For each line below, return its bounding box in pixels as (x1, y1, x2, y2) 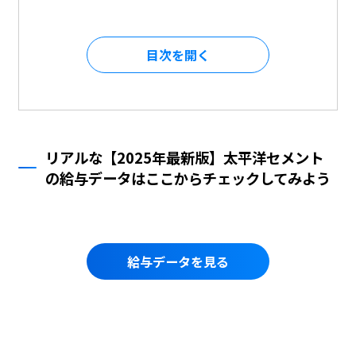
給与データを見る (126, 251, 229, 271)
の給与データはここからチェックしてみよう (45, 167, 331, 188)
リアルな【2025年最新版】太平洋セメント (45, 146, 324, 168)
